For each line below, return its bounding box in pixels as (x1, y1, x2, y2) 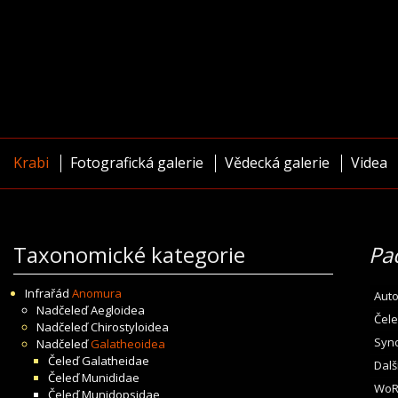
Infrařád (25, 285, 72, 301)
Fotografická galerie (70, 153, 203, 172)
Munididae (82, 370, 139, 386)
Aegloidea (91, 302, 145, 318)
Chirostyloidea (91, 319, 169, 335)
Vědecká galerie (225, 153, 330, 172)
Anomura (72, 285, 122, 301)
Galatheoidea (91, 336, 165, 352)
